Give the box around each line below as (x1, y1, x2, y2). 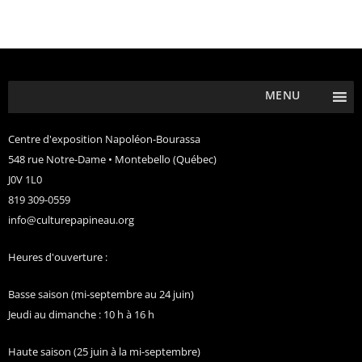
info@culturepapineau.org (7, 213, 134, 228)
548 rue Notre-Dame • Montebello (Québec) (7, 152, 217, 167)
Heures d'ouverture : (7, 250, 107, 265)
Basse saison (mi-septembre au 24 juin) (7, 286, 194, 301)
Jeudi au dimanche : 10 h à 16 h (7, 306, 154, 322)
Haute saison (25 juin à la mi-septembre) (7, 343, 200, 359)
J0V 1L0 (7, 172, 42, 187)
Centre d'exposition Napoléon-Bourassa (7, 132, 200, 147)
